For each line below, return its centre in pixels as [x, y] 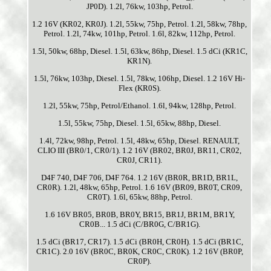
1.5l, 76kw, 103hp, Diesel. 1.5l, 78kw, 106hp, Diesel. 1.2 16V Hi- [140, 79]
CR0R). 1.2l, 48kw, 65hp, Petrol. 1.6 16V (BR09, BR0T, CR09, [140, 188]
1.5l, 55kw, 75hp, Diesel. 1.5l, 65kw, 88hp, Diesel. [140, 123]
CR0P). [140, 261]
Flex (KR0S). [139, 88]
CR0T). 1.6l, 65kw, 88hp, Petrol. [139, 197]
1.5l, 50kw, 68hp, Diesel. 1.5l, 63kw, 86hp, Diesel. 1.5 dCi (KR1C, [139, 51]
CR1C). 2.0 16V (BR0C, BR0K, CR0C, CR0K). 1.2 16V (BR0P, [139, 252]
